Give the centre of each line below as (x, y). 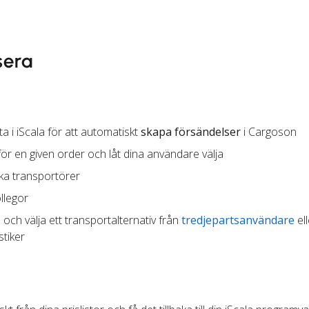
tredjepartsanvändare (238, 220)
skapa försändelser (191, 132)
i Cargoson (269, 132)
